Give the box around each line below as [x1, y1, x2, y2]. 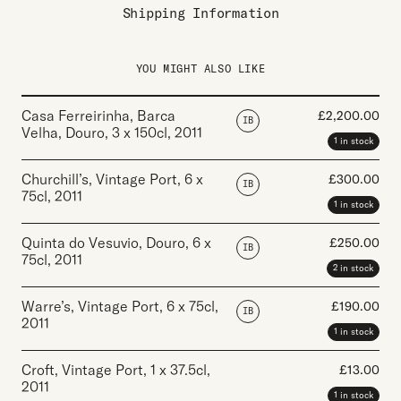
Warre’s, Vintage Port [21, 297, 159, 316]
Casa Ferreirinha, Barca [21, 107, 175, 125]
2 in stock [333, 262, 373, 275]
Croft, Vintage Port [21, 361, 143, 380]
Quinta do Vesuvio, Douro [21, 234, 185, 252]
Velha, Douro [21, 124, 105, 142]
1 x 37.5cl [150, 361, 207, 380]
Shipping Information [122, 4, 279, 22]
